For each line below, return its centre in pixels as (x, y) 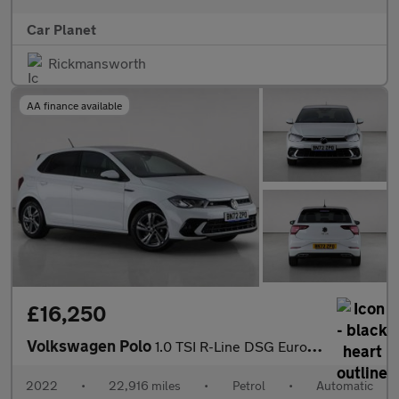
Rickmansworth (97, 63)
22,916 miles (145, 385)
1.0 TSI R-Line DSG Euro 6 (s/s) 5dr (231, 346)
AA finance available (74, 106)
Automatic (344, 385)
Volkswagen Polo (91, 345)
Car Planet (61, 29)
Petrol (248, 385)
